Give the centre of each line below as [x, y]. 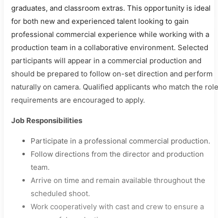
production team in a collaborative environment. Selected [110, 47]
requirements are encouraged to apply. [78, 100]
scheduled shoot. [60, 193]
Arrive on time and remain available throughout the [118, 180]
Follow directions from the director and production [117, 154]
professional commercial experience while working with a [110, 34]
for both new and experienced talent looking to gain [100, 21]
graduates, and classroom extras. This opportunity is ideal [111, 8]
